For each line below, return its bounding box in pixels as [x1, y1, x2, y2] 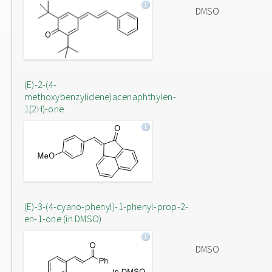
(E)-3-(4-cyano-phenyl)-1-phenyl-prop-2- [24, 200, 189, 212]
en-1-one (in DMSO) [24, 212, 102, 225]
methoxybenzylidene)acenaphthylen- [24, 90, 176, 103]
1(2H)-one [24, 103, 64, 115]
